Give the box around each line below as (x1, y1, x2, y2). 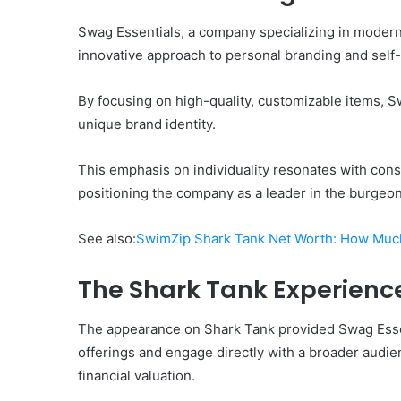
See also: (78, 229, 136, 247)
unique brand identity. (78, 115, 216, 132)
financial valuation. (78, 367, 195, 385)
